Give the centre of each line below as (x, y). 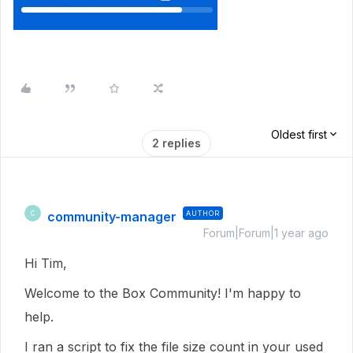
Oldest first (299, 134)
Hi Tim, (46, 263)
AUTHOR (203, 213)
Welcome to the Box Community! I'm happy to (163, 293)
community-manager (112, 217)
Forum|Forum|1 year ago (266, 233)
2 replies (176, 143)
